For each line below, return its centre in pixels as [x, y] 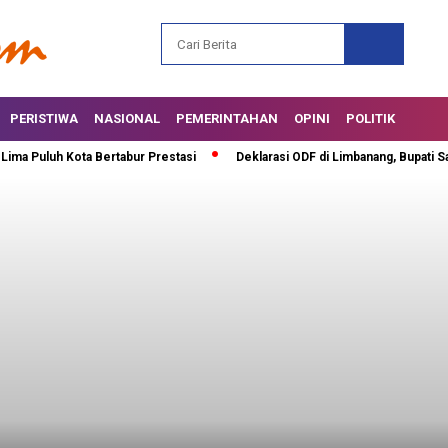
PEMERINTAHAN [227, 118]
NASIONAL [127, 118]
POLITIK [370, 118]
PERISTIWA [44, 118]
